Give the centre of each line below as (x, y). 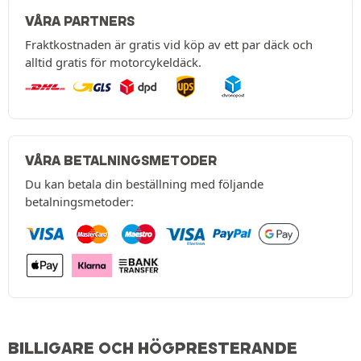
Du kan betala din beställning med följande (144, 184)
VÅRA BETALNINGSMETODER (121, 161)
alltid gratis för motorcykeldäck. (113, 62)
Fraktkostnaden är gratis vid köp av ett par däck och (169, 45)
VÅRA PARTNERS (80, 21)
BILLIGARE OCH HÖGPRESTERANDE (153, 349)
